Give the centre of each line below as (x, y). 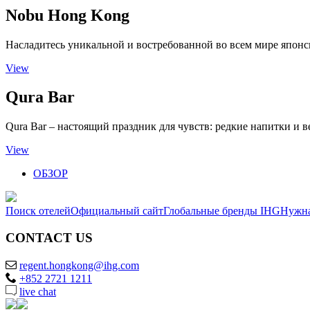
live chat (38, 291)
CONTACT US (49, 238)
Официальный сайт (117, 211)
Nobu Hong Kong (67, 15)
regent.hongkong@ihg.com (79, 265)
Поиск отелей (38, 211)
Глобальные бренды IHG (222, 211)
